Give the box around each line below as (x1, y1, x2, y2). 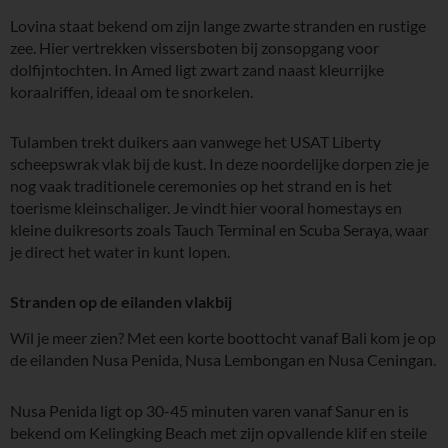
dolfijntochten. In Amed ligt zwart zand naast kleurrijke (10, 59, 384, 79)
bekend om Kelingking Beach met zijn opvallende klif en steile (10, 423, 427, 443)
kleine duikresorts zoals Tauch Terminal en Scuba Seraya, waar (10, 220, 429, 240)
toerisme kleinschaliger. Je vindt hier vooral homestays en (10, 198, 402, 218)
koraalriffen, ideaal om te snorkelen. (10, 81, 253, 101)
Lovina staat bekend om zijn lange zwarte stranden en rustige (10, 15, 426, 35)
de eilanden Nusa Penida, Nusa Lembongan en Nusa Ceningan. (10, 350, 436, 370)
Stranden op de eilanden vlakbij (10, 292, 232, 312)
